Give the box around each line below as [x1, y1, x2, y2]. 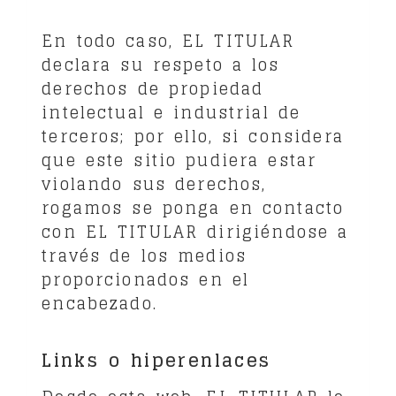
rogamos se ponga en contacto [42, 194, 345, 222]
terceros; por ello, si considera [42, 122, 344, 150]
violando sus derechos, [42, 170, 267, 198]
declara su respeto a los [42, 50, 280, 79]
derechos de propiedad [42, 74, 264, 103]
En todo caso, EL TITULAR [42, 27, 295, 55]
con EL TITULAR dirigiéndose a [42, 217, 349, 246]
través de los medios [42, 241, 247, 270]
